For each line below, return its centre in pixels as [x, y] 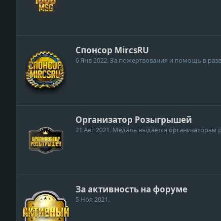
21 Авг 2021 [92, 130]
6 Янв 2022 [91, 60]
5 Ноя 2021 [92, 200]
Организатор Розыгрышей [134, 120]
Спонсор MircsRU [112, 50]
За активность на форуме [131, 189]
